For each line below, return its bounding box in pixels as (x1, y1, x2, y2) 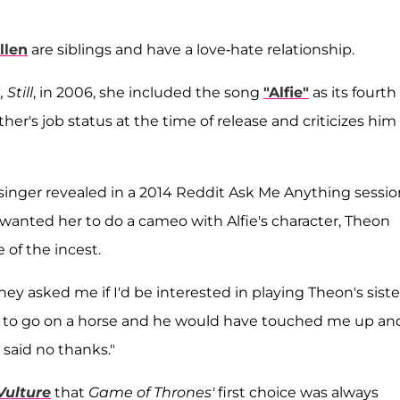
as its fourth (309, 83, 396, 101)
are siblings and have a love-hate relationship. (28, 40, 354, 58)
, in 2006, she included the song (33, 83, 263, 101)
